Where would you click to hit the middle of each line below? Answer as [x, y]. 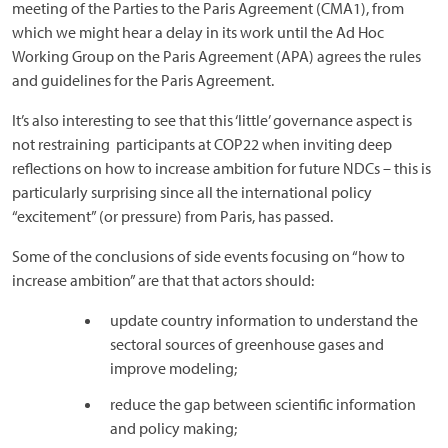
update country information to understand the [264, 320]
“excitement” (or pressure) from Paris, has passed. [172, 216]
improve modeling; [173, 368]
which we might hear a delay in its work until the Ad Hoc [198, 32]
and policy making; [173, 428]
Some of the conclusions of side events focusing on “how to [208, 256]
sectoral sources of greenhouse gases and [247, 344]
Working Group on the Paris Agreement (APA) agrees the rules [216, 56]
